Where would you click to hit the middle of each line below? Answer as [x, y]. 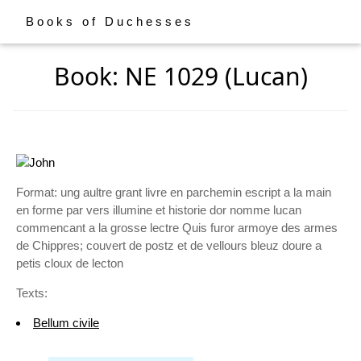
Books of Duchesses [110, 21]
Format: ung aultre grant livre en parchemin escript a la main [174, 193]
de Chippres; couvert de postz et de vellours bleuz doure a [169, 246]
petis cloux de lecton [70, 263]
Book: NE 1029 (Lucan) [180, 76]
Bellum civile [66, 323]
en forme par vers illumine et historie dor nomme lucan [159, 210]
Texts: [32, 293]
